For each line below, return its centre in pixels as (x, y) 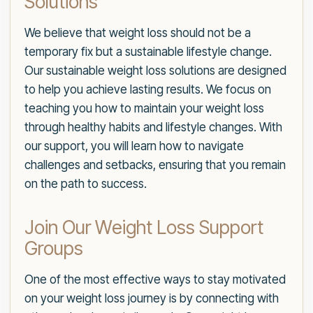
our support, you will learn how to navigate (134, 146)
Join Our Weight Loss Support (144, 228)
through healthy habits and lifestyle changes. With (153, 128)
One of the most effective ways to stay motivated (155, 280)
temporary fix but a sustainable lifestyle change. (148, 52)
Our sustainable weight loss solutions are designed (155, 71)
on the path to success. (86, 184)
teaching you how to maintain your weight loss (144, 109)
